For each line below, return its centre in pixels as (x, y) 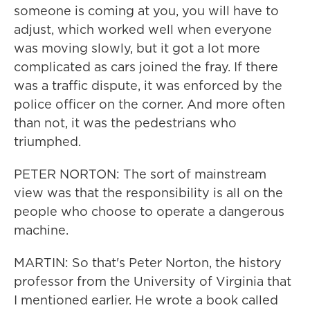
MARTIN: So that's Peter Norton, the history (148, 263)
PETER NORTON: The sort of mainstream (140, 174)
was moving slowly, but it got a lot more (137, 48)
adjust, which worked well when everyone (143, 29)
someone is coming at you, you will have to (146, 11)
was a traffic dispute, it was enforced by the (148, 85)
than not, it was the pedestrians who (125, 123)
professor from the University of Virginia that (153, 281)
